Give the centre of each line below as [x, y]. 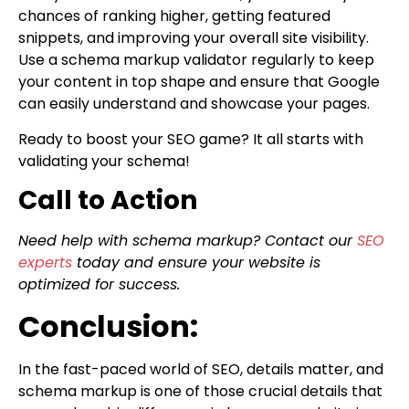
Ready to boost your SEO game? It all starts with [191, 139]
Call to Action [108, 201]
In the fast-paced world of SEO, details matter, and [201, 369]
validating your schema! [104, 161]
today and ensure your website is [196, 263]
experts [45, 263]
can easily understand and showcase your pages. [194, 104]
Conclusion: [108, 326]
